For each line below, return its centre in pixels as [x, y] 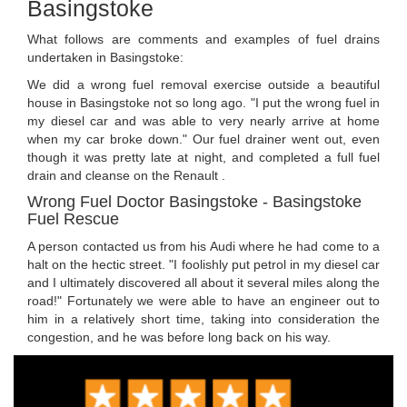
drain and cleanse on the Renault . [126, 175]
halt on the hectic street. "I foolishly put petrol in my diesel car [203, 264]
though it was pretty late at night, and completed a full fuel [203, 157]
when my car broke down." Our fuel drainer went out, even [203, 139]
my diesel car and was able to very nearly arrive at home [203, 120]
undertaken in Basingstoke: [105, 57]
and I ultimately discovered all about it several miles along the [203, 282]
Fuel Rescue [73, 218]
